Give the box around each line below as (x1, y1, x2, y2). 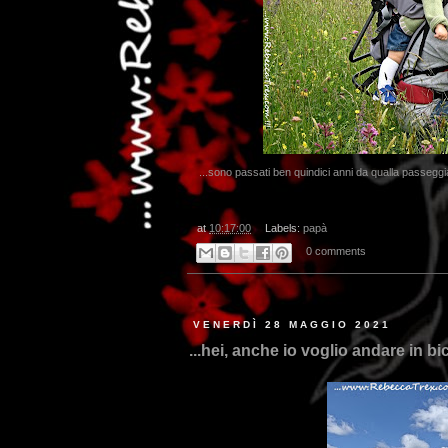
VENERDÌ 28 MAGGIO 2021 (193, 318, 391, 330)
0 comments (305, 245, 366, 258)
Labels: (264, 222, 303, 235)
